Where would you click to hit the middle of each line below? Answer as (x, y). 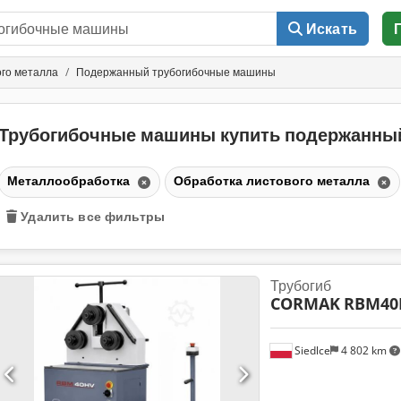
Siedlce (311, 350)
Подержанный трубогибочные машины (176, 72)
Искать (331, 29)
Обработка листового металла (273, 180)
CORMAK (305, 303)
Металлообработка (70, 180)
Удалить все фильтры (93, 216)
